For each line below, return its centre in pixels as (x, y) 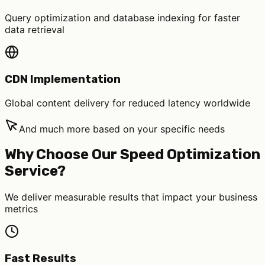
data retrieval (35, 30)
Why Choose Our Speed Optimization (132, 155)
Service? (35, 171)
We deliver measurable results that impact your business (131, 197)
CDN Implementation (63, 79)
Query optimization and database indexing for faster (122, 18)
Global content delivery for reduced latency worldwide (127, 103)
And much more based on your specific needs (122, 129)
